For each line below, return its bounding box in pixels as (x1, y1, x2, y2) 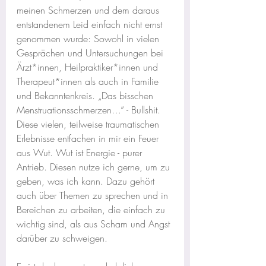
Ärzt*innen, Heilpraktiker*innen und (17, 61, 161, 74)
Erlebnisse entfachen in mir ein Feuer (17, 132, 161, 145)
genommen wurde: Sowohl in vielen (17, 32, 162, 46)
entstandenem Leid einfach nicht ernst (17, 18, 165, 31)
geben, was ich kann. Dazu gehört (17, 175, 157, 188)
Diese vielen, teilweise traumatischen (17, 118, 162, 131)
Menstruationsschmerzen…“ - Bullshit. (17, 103, 163, 117)
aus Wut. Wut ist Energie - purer (17, 146, 145, 160)
